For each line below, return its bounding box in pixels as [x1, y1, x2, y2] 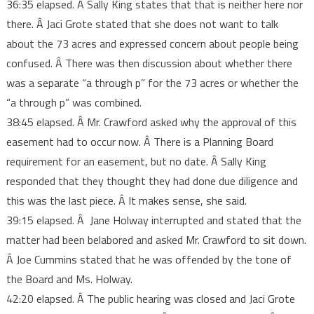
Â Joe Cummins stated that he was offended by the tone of [6, 251, 292, 268]
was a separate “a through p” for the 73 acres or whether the [6, 74, 299, 91]
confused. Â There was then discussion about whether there [6, 55, 292, 71]
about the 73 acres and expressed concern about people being [6, 35, 299, 52]
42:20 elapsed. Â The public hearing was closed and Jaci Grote [6, 290, 295, 307]
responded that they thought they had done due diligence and [6, 172, 298, 189]
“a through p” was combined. [6, 94, 142, 111]
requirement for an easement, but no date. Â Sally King [6, 153, 266, 170]
